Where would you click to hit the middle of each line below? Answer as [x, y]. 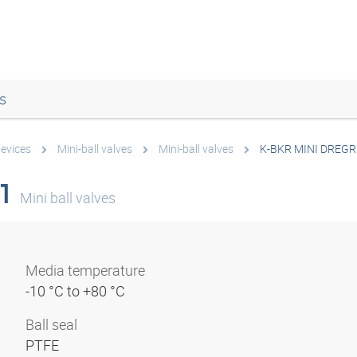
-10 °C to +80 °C [77, 291]
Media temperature [85, 270]
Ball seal [51, 324]
